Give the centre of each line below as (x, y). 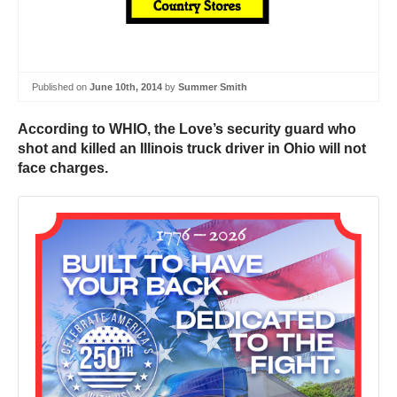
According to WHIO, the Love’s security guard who (187, 129)
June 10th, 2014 (126, 86)
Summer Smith (213, 86)
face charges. (63, 168)
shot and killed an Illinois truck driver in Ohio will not (192, 149)
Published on (61, 86)
